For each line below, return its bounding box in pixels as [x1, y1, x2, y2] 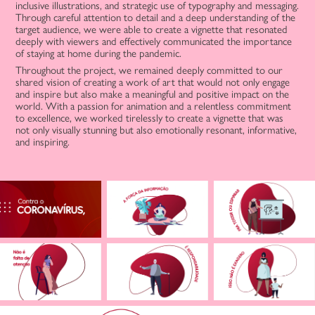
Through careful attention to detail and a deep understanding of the [15, 11, 296, 24]
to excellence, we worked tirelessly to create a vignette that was [15, 112, 284, 124]
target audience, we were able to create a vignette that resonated [15, 23, 288, 36]
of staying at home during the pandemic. [15, 47, 182, 60]
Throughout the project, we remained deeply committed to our [15, 64, 283, 77]
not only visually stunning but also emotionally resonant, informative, [15, 124, 297, 136]
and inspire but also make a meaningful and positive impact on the [15, 88, 290, 101]
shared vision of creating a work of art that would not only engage [15, 76, 290, 89]
